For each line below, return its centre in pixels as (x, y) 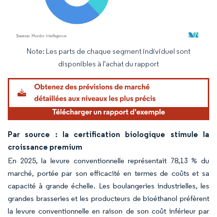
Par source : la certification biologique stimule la (108, 134)
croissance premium (45, 147)
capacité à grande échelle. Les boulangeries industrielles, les (108, 186)
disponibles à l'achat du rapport (108, 63)
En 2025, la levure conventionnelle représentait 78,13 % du (108, 160)
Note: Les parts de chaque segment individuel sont (108, 51)
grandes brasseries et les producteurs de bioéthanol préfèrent (108, 198)
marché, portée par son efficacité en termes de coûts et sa (108, 173)
